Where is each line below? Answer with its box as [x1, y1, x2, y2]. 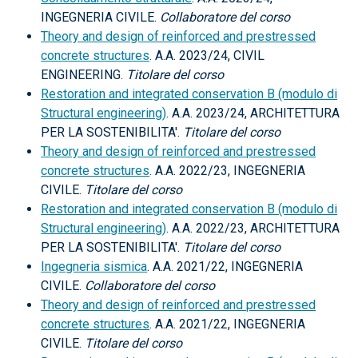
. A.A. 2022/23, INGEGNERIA [149, 163, 306, 178]
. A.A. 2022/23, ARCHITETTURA [166, 221, 340, 236]
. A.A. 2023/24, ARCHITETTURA [166, 105, 340, 121]
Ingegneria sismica [41, 259, 148, 274]
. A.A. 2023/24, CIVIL [149, 48, 265, 63]
